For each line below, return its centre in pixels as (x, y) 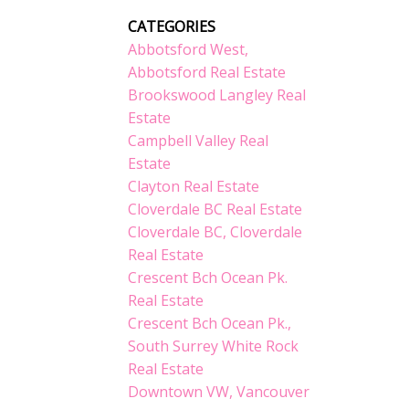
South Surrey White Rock (214, 346)
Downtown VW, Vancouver (219, 392)
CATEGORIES (172, 27)
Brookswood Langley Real (217, 95)
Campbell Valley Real (199, 141)
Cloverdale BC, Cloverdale (215, 232)
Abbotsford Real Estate (207, 73)
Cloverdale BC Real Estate (215, 210)
